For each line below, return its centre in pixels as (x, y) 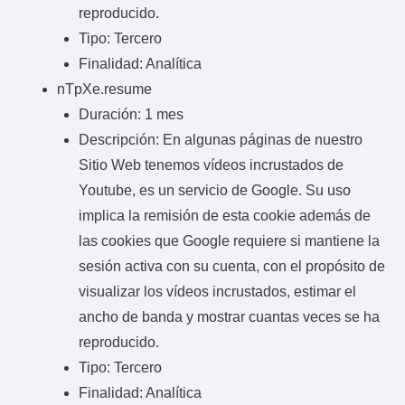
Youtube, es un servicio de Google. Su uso (215, 190)
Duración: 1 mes (131, 114)
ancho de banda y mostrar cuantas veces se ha (229, 316)
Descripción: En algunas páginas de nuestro (221, 139)
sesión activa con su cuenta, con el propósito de (232, 266)
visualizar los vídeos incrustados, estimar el (217, 291)
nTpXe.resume (104, 89)
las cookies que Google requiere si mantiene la (229, 240)
